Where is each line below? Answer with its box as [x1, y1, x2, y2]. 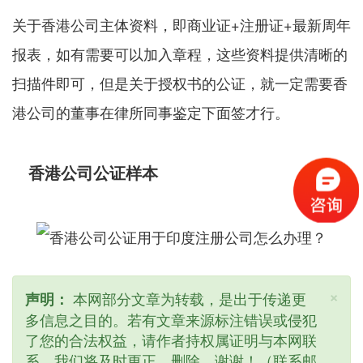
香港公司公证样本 [28, 160, 158, 185]
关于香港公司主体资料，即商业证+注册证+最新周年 [12, 14, 351, 36]
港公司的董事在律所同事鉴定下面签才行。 [12, 101, 289, 123]
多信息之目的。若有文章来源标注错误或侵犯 [25, 308, 317, 330]
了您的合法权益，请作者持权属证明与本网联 [25, 328, 317, 350]
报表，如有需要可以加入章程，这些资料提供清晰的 [12, 43, 348, 65]
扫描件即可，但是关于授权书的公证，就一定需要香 [12, 72, 348, 94]
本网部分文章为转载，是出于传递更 [69, 287, 306, 309]
